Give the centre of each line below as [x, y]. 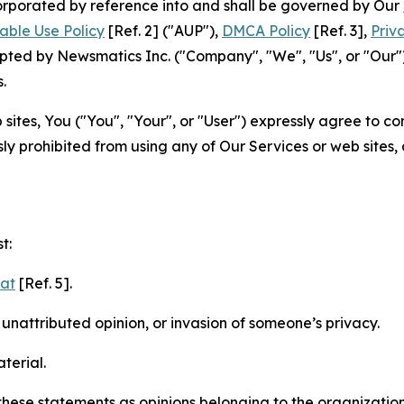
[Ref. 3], [340, 31]
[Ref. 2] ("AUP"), [163, 31]
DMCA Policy [266, 31]
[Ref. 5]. [44, 284]
